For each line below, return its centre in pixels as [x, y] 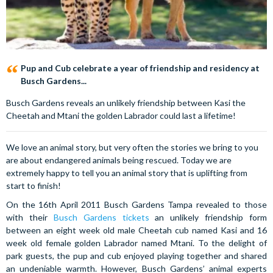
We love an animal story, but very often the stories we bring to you [132, 147]
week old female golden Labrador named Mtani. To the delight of [136, 243]
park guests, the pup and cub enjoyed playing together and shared [136, 256]
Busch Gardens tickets [101, 217]
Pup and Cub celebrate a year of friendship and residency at [140, 68]
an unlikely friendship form [208, 217]
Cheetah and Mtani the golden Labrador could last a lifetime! [121, 115]
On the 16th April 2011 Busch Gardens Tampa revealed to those [136, 204]
